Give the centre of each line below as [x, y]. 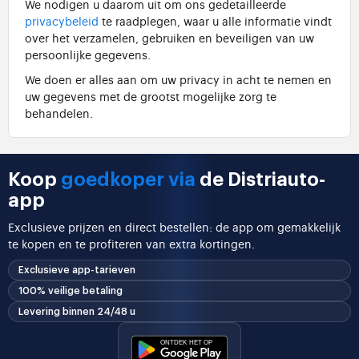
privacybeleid [62, 20]
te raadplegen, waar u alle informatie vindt [215, 20]
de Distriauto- [260, 179]
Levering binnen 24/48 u [77, 311]
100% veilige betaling [71, 290]
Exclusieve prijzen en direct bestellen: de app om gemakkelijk [174, 226]
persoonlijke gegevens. [88, 54]
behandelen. [59, 112]
